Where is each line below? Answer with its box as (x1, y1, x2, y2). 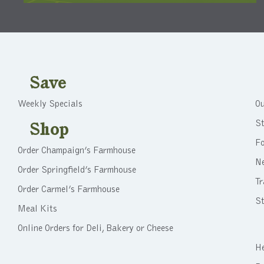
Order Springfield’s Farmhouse (18, 165, 136, 175)
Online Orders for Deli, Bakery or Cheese (18, 223, 173, 233)
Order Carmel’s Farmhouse (18, 184, 120, 194)
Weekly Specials (18, 99, 82, 109)
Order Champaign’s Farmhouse (18, 146, 136, 156)
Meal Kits (18, 204, 57, 214)
